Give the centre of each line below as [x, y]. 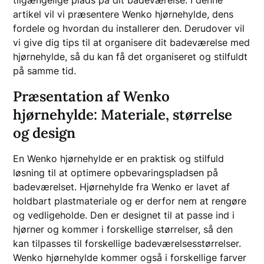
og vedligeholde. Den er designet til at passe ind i [124, 215]
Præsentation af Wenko [92, 96]
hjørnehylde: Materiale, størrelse [123, 114]
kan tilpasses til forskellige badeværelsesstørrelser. [127, 243]
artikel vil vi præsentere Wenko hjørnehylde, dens [123, 14]
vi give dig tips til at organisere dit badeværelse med [132, 42]
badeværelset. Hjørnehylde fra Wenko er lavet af [122, 187]
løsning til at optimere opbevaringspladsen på [116, 172]
